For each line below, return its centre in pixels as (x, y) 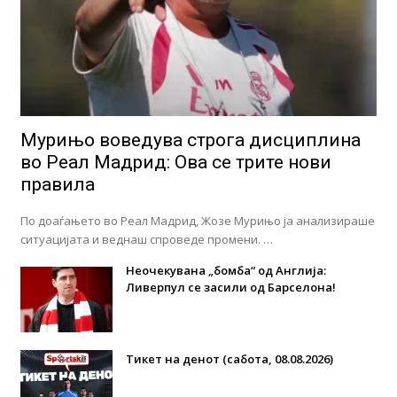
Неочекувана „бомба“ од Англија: (226, 271)
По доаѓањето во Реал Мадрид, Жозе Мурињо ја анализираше (197, 221)
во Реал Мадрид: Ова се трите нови (175, 163)
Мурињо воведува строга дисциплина (190, 140)
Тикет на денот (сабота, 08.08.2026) (229, 359)
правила (57, 185)
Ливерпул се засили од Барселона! (230, 288)
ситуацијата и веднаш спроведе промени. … (146, 240)
